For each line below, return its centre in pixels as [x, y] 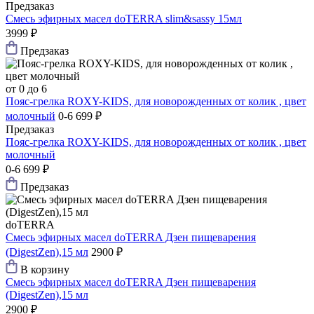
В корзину [45, 270]
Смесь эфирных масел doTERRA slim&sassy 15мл [124, 19]
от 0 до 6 [26, 89]
